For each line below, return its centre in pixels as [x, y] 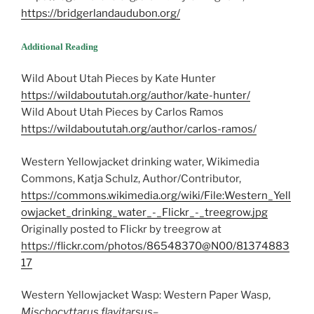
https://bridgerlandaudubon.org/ [101, 14]
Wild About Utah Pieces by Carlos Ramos [122, 112]
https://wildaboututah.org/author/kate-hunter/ [136, 96]
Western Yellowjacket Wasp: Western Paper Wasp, [146, 295]
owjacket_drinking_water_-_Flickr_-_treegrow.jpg [144, 212]
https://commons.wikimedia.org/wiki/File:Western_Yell [156, 195]
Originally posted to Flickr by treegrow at [121, 229]
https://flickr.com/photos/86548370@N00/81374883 [155, 246]
